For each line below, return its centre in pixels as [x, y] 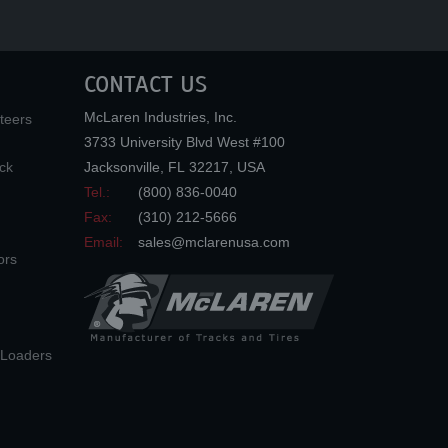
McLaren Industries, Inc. [160, 116]
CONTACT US [145, 83]
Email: [103, 241]
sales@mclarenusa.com [213, 241]
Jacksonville [121, 166]
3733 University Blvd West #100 [184, 141]
